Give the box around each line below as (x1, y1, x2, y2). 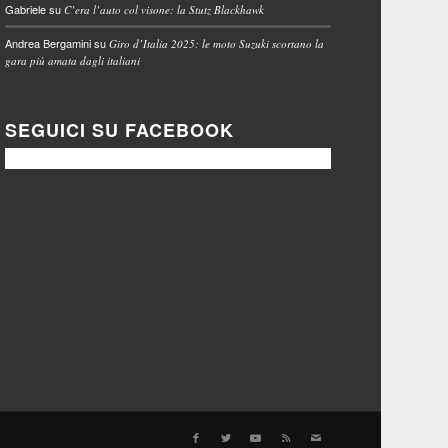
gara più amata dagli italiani (5, 52, 141, 68)
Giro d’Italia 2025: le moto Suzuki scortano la (109, 35, 325, 51)
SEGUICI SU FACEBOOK (5, 117, 235, 144)
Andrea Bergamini (5, 34, 92, 51)
